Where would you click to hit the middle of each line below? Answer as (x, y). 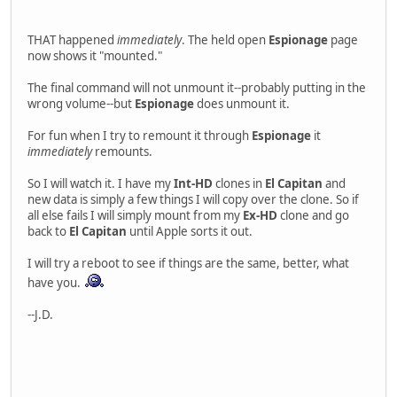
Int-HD (193, 184)
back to (48, 232)
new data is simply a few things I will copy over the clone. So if (193, 200)
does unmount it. (242, 104)
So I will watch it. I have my (101, 184)
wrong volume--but (81, 104)
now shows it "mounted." (95, 56)
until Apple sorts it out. (190, 232)
